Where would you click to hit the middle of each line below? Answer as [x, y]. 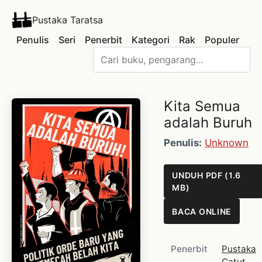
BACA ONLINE [202, 211]
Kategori [151, 40]
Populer [222, 40]
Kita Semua [202, 106]
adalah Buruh [208, 123]
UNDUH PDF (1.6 [207, 175]
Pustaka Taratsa [68, 20]
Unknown [227, 143]
